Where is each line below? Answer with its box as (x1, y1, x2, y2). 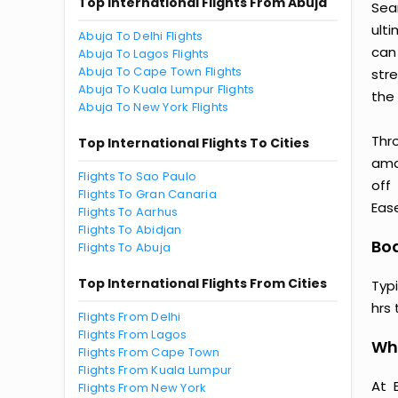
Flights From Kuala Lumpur (78, 362, 233, 378)
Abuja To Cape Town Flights (78, 63, 243, 80)
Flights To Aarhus (78, 203, 179, 220)
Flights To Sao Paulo (78, 168, 197, 185)
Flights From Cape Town (78, 344, 220, 361)
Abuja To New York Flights (78, 99, 229, 115)
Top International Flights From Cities (78, 275, 327, 292)
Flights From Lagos (78, 326, 187, 343)
